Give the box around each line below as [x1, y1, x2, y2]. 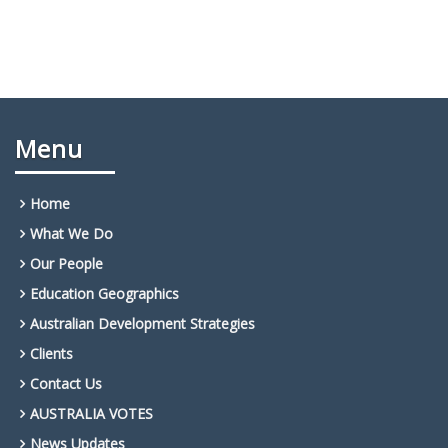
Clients [30, 344, 73, 364]
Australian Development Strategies [30, 314, 255, 334]
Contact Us [30, 374, 102, 394]
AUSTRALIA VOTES [30, 404, 153, 424]
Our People [30, 254, 103, 274]
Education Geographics [30, 284, 179, 304]
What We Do [30, 224, 113, 244]
